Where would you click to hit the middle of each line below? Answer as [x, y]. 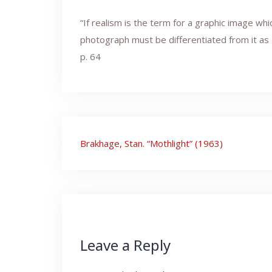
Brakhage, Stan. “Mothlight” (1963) [151, 144]
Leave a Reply [125, 245]
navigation [125, 167]
